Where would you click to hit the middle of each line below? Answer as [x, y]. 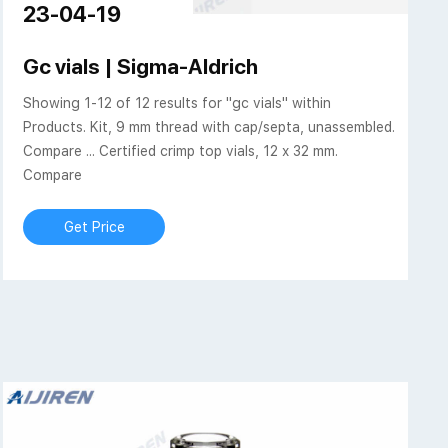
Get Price [94, 227]
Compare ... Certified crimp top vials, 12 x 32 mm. [181, 151]
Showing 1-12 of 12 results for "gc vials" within [177, 103]
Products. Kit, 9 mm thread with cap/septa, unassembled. [209, 127]
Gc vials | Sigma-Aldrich [141, 67]
